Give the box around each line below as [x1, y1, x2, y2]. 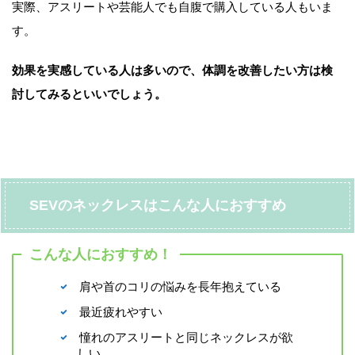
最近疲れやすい [79, 305, 162, 319]
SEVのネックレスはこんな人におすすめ [29, 197, 286, 214]
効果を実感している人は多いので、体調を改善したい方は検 [12, 63, 333, 78]
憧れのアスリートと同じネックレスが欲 [79, 330, 293, 345]
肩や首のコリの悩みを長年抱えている [79, 280, 281, 294]
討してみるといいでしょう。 [12, 87, 166, 101]
